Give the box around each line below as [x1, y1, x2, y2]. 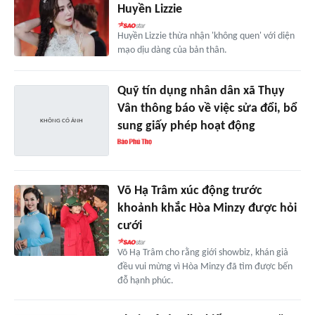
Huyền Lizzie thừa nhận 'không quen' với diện [117, 30, 295, 41]
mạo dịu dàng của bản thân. [117, 44, 227, 56]
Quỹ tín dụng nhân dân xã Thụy [117, 84, 285, 98]
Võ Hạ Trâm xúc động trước [117, 184, 262, 198]
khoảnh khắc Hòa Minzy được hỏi [117, 202, 297, 216]
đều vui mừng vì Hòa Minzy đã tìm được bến [117, 262, 292, 273]
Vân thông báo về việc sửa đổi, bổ [117, 102, 297, 116]
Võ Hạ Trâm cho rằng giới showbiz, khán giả [117, 247, 288, 259]
